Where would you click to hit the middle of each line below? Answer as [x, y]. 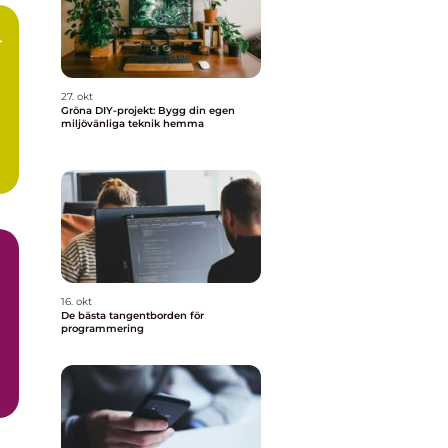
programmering [102, 328]
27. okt [77, 96]
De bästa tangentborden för [132, 315]
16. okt [76, 301]
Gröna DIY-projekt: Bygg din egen [148, 110]
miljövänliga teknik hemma [132, 123]
